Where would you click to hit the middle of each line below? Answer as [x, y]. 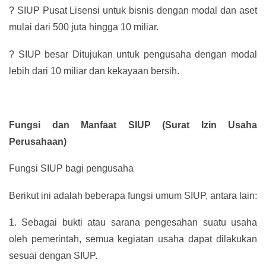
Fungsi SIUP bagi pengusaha [71, 169]
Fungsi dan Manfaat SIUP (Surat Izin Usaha [133, 125]
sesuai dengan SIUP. [53, 256]
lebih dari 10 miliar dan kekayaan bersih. [94, 71]
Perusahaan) [38, 141]
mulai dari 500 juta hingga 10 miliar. [84, 27]
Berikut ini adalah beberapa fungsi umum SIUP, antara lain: [133, 195]
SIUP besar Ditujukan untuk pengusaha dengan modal [138, 54]
